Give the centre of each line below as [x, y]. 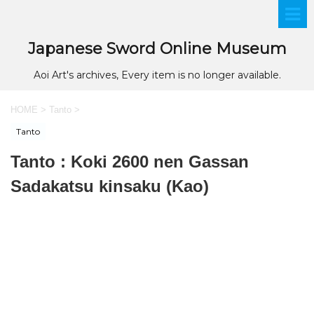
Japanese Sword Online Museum [157, 49]
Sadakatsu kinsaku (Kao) [110, 186]
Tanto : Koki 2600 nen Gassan [130, 162]
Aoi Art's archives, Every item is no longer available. [157, 75]
